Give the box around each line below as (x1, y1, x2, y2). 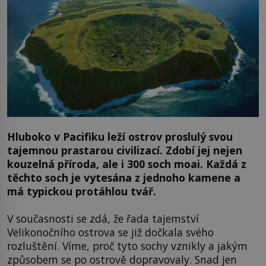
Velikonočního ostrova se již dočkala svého (7, 224, 214, 239)
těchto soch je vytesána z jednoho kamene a (7, 170, 240, 185)
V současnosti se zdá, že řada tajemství (7, 211, 199, 226)
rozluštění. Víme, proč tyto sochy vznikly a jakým (7, 238, 248, 253)
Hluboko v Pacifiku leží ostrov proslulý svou (7, 129, 233, 144)
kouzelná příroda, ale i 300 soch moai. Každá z (7, 157, 246, 172)
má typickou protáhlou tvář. (7, 184, 156, 199)
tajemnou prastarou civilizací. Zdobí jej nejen (7, 143, 242, 158)
